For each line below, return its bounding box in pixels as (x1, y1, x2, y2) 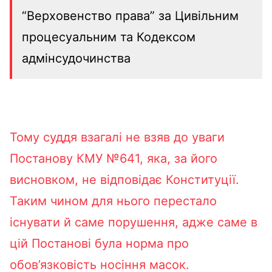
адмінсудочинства (22, 50, 131, 66)
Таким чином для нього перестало (10, 193, 217, 208)
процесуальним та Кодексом (22, 29, 195, 44)
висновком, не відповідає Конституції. (10, 172, 239, 187)
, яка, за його (140, 151, 217, 166)
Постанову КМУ (10, 151, 106, 166)
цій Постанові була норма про (10, 236, 189, 251)
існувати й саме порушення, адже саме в (10, 214, 257, 229)
